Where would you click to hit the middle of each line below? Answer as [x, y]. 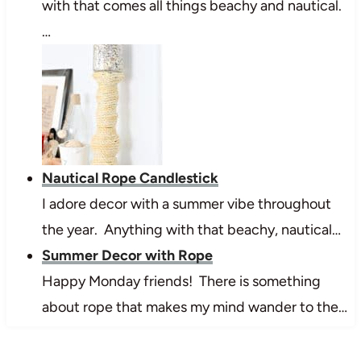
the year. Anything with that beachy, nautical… [191, 229]
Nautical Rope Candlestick [130, 178]
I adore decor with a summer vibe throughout [186, 203]
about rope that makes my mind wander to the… [194, 307]
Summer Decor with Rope [127, 255]
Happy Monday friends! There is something [181, 281]
